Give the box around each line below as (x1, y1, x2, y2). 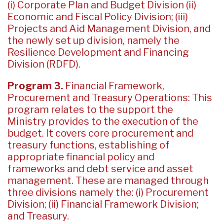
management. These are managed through (7, 175, 209, 186)
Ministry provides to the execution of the (7, 115, 198, 127)
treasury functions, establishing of (7, 139, 170, 151)
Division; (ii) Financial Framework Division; (7, 198, 199, 210)
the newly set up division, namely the (7, 35, 180, 46)
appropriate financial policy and (7, 151, 154, 163)
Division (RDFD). (7, 58, 80, 70)
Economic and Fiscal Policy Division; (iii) (7, 11, 188, 23)
